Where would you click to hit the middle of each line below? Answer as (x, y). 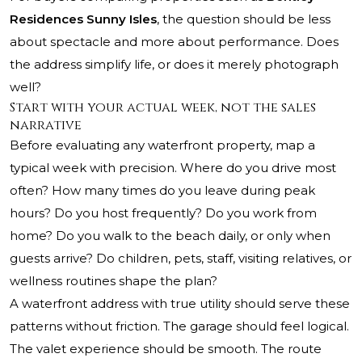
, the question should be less (244, 19)
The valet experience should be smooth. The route (166, 349)
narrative (46, 126)
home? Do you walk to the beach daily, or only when (170, 236)
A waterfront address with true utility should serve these (180, 304)
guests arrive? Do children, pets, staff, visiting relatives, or (181, 259)
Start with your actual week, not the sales (163, 108)
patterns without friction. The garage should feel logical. (179, 326)
